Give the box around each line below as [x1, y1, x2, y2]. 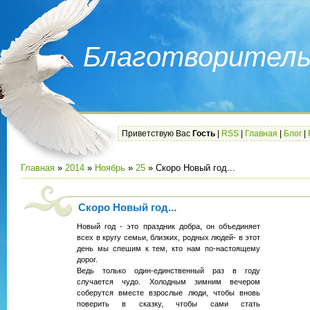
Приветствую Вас [122, 129, 190, 138]
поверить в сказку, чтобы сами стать [77, 300, 260, 309]
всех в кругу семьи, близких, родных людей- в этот [77, 233, 260, 242]
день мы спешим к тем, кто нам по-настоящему [77, 244, 260, 253]
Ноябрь [95, 163, 125, 173]
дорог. [77, 255, 100, 264]
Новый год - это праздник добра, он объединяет [77, 222, 260, 231]
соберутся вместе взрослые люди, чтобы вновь [77, 289, 260, 298]
